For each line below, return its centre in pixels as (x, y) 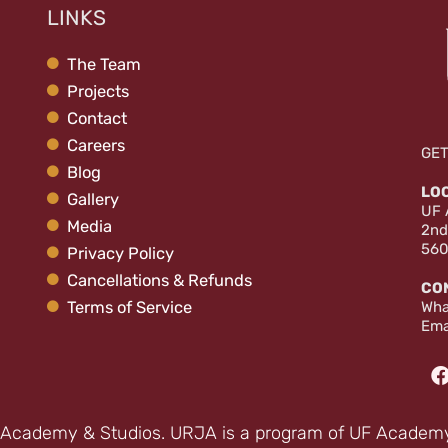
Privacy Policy (121, 253)
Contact (97, 118)
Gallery (93, 199)
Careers (96, 145)
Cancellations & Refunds (160, 280)
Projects (98, 91)
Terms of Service (130, 307)
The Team (104, 64)
